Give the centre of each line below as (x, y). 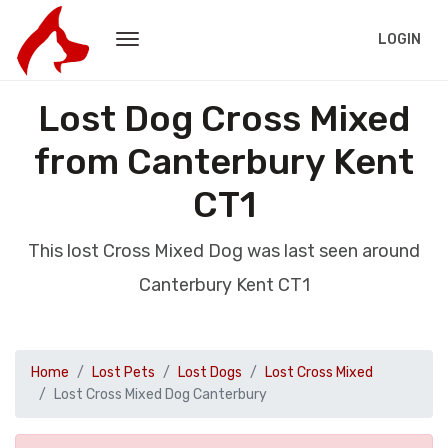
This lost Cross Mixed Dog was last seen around (224, 251)
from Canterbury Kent (224, 161)
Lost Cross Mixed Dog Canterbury (160, 394)
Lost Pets (123, 372)
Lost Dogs (210, 372)
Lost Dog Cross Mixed (224, 118)
